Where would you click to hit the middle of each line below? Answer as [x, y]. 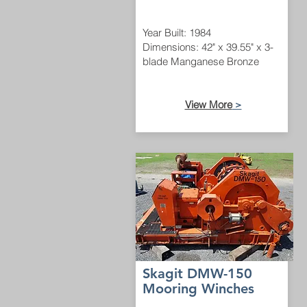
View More [208, 105]
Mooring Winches [198, 288]
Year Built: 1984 [177, 33]
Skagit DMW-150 [197, 273]
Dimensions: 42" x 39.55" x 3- [208, 47]
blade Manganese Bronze [201, 61]
